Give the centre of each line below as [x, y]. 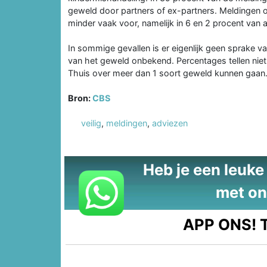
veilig [91, 123]
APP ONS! [220, 224]
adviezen [170, 123]
